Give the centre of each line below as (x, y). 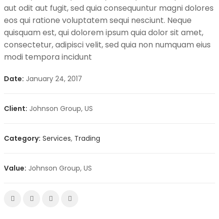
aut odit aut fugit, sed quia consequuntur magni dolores (109, 8)
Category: (22, 138)
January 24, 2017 (53, 79)
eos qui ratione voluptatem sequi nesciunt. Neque (98, 20)
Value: (15, 168)
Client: (16, 109)
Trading (87, 138)
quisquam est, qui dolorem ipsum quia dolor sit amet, (104, 33)
